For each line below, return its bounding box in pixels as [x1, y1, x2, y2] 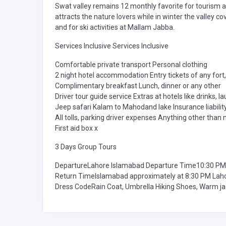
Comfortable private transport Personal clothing [55, 61, 207, 69]
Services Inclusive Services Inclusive [55, 42, 168, 50]
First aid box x [55, 124, 98, 133]
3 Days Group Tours [55, 143, 117, 151]
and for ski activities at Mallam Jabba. [55, 23, 175, 32]
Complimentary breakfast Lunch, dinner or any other [55, 82, 221, 90]
